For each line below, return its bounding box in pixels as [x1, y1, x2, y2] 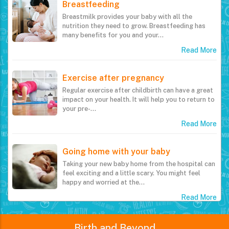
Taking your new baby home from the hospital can [62, 172, 215, 180]
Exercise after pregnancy [62, 85, 164, 96]
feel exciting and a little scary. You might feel [62, 181, 200, 190]
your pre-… [62, 117, 96, 125]
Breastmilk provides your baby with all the [62, 25, 192, 33]
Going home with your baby [62, 159, 170, 169]
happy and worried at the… [62, 191, 145, 199]
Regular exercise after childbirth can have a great [62, 99, 213, 107]
